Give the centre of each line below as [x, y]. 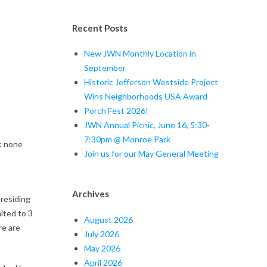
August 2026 [108, 219]
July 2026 [102, 234]
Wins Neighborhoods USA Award [146, 97]
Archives [91, 194]
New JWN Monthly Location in [140, 54]
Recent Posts [100, 28]
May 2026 [102, 248]
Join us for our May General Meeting [151, 154]
